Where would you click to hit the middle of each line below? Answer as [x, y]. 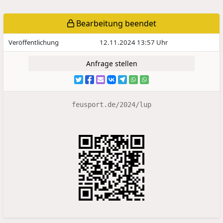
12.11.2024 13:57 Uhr [133, 42]
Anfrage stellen [111, 63]
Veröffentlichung [34, 42]
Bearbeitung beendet [115, 23]
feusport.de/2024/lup [111, 104]
